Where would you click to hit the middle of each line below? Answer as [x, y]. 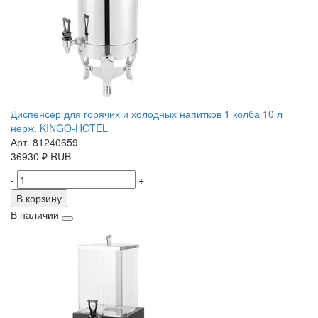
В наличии [35, 215]
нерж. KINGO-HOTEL [59, 128]
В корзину [39, 198]
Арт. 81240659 [44, 142]
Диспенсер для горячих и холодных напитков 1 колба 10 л [147, 114]
